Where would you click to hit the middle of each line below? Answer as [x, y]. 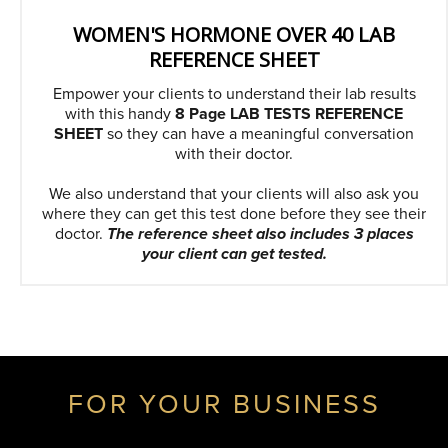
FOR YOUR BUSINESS [224, 404]
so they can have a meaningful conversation [258, 133]
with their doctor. [234, 153]
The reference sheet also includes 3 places [260, 233]
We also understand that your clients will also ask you [234, 193]
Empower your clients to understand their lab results [234, 93]
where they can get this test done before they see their [234, 213]
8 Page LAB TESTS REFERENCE [289, 113]
